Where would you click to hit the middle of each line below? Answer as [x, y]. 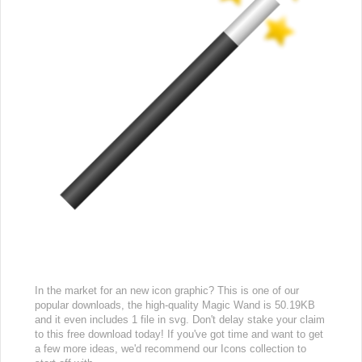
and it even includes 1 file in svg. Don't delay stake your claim [180, 320]
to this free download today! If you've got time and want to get [179, 334]
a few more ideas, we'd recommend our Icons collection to [170, 349]
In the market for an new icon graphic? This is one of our [167, 290]
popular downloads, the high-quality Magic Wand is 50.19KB [175, 305]
